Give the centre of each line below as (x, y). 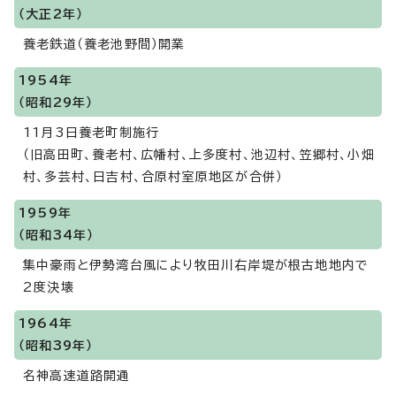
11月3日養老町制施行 (91, 133)
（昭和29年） (56, 103)
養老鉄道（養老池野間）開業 (104, 44)
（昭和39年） (56, 346)
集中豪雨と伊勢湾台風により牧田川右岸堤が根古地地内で (196, 265)
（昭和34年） (57, 235)
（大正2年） (51, 14)
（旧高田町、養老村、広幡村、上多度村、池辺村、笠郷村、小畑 (199, 155)
